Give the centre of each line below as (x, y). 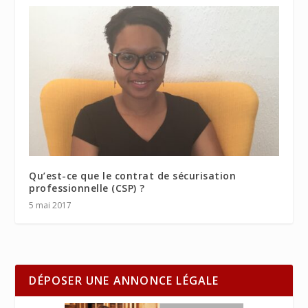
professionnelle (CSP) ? (87, 188)
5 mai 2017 (51, 205)
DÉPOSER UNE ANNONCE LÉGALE (124, 280)
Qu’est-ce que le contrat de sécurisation (133, 175)
